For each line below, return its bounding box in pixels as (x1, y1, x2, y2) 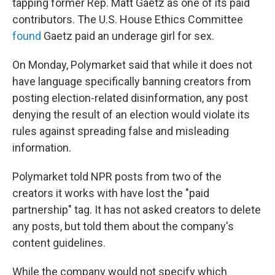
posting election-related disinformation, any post (12, 91, 248, 104)
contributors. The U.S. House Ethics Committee (12, 12, 243, 26)
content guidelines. (12, 236, 106, 249)
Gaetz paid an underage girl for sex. (41, 29, 214, 42)
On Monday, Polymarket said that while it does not (12, 58, 252, 71)
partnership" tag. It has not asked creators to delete (12, 203, 261, 216)
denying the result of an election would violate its (12, 107, 250, 121)
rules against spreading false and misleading (12, 124, 229, 137)
